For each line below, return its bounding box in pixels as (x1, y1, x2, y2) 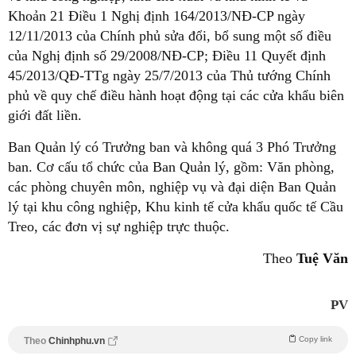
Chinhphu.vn (48, 335, 105, 346)
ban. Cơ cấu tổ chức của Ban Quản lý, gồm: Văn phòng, (8, 159, 335, 175)
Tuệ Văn (296, 250, 348, 266)
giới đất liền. (8, 107, 82, 123)
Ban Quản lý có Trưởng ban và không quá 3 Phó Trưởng (8, 139, 336, 155)
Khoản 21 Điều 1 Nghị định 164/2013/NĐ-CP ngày (8, 8, 305, 24)
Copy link (299, 335, 332, 343)
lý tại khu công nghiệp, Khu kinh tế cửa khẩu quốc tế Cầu (8, 199, 343, 215)
